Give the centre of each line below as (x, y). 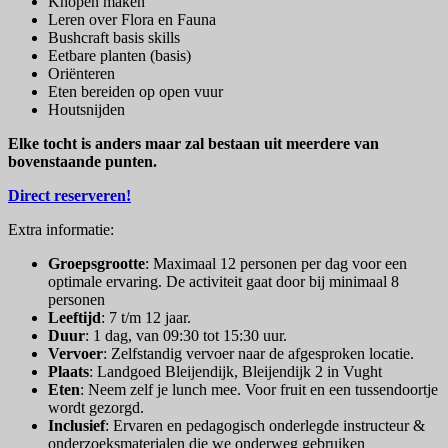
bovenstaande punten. (82, 162)
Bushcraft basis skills (114, 38)
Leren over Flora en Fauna (132, 20)
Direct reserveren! (69, 196)
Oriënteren (81, 74)
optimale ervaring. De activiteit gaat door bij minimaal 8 (223, 282)
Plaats (68, 372)
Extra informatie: (61, 230)
